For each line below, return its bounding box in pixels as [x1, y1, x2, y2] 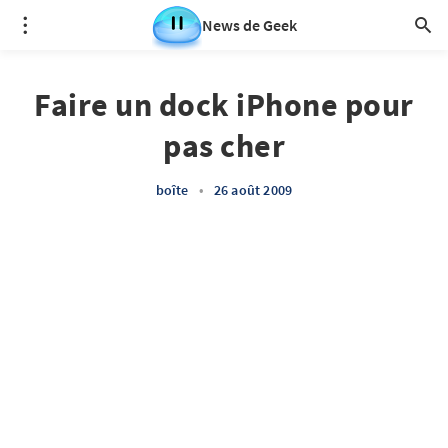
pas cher [163, 126, 285, 166]
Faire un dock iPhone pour [34, 85, 414, 125]
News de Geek [201, 15, 297, 35]
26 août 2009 [213, 181, 293, 199]
